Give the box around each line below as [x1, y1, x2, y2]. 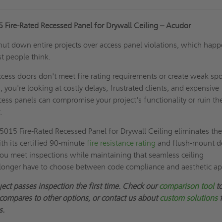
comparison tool [159, 181, 215, 191]
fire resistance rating [87, 138, 156, 148]
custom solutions [160, 193, 218, 203]
